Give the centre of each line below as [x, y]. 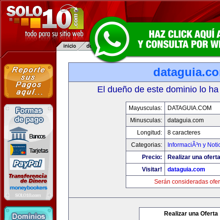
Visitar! [152, 169]
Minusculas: [146, 120]
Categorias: [146, 145]
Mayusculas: [145, 108]
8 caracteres [184, 133]
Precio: [152, 157]
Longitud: [149, 133]
